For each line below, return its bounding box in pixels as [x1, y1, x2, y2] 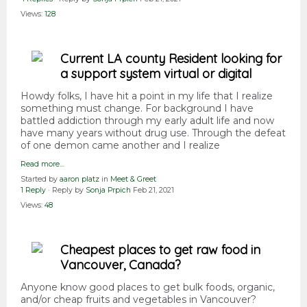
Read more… [21, 160, 64, 169]
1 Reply [21, 186, 46, 195]
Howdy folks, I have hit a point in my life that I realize [21, 90, 273, 103]
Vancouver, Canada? [60, 257, 181, 273]
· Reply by [46, 186, 86, 195]
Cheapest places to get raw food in [60, 242, 260, 258]
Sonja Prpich [86, 186, 131, 195]
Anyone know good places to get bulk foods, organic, [21, 281, 275, 294]
